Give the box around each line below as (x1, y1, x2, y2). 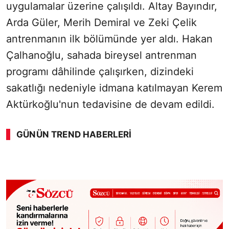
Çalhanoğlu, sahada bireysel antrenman (6, 49, 197, 62)
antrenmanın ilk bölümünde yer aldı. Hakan (6, 33, 213, 45)
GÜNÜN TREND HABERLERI (16, 129, 132, 140)
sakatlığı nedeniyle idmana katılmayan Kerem (6, 82, 222, 95)
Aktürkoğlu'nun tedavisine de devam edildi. (6, 98, 215, 111)
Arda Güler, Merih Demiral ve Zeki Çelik (6, 16, 197, 29)
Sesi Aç (190, 159, 213, 167)
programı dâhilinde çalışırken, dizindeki (6, 65, 194, 78)
